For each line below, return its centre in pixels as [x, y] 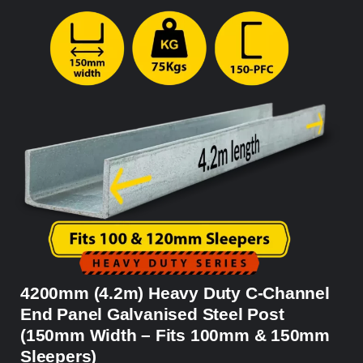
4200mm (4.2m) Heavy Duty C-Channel [175, 293]
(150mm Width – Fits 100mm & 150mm [175, 335]
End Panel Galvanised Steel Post [152, 314]
